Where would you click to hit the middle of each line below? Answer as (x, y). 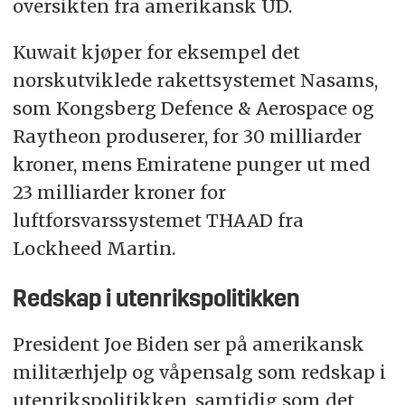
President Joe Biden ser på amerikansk (188, 344)
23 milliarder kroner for (119, 192)
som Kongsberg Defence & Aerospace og (193, 108)
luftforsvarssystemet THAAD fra (158, 220)
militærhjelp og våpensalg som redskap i (199, 372)
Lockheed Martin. (94, 248)
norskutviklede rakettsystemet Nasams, (195, 80)
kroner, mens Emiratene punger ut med (191, 164)
